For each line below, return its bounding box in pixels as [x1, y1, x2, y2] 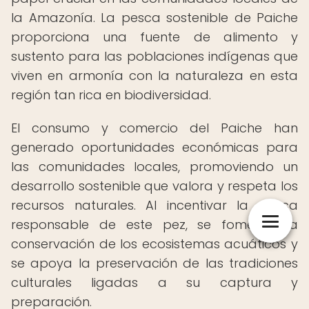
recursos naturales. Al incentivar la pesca [11, 197, 298, 214]
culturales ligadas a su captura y [11, 274, 298, 291]
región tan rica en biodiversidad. [11, 86, 211, 103]
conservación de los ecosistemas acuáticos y [11, 235, 298, 252]
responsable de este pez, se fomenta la [11, 216, 298, 233]
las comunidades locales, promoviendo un [11, 158, 298, 175]
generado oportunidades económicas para [11, 139, 298, 156]
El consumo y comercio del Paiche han [11, 119, 298, 137]
